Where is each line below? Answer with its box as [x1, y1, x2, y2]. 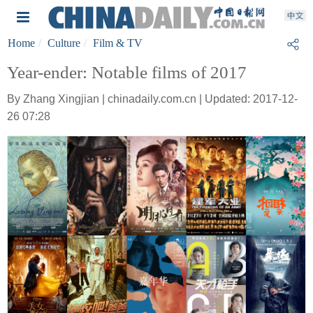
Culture [48, 37, 80, 49]
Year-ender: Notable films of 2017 [7, 63, 247, 82]
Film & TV [93, 37, 143, 49]
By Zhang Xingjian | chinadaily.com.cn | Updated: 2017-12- [7, 93, 298, 105]
